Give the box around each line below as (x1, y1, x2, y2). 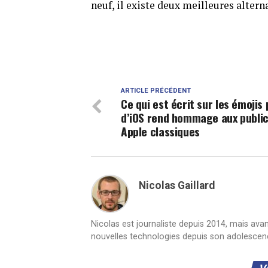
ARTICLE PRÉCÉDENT (121, 86, 191, 95)
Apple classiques (121, 122, 200, 140)
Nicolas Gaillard (139, 179, 215, 191)
